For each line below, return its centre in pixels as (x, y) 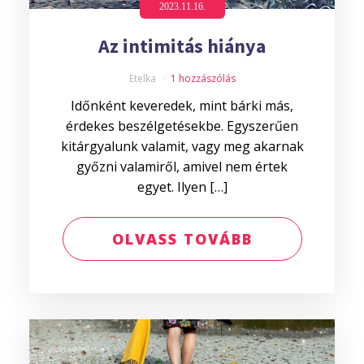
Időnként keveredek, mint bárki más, (182, 106)
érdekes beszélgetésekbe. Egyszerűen (182, 126)
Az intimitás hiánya (182, 46)
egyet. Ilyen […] (182, 187)
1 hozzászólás (203, 78)
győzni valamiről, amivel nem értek (182, 167)
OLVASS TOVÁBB (182, 239)
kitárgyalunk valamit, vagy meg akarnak (182, 146)
